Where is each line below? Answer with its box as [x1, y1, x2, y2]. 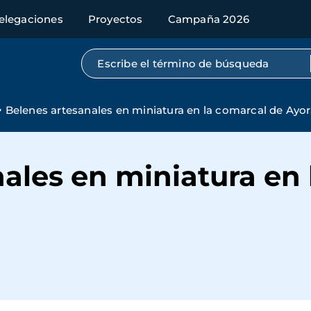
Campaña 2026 [167, 12, 250, 26]
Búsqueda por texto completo [95, 53, 264, 67]
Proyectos [87, 12, 143, 26]
